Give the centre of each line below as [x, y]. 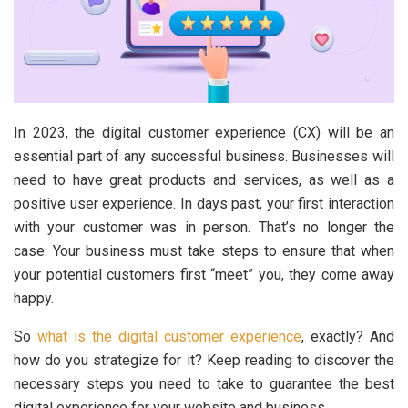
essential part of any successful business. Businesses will [204, 156]
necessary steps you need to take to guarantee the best [204, 383]
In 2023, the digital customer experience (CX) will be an [204, 132]
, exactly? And [348, 336]
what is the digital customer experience [169, 336]
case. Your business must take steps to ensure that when [204, 250]
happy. [34, 298]
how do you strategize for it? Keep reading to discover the [204, 360]
